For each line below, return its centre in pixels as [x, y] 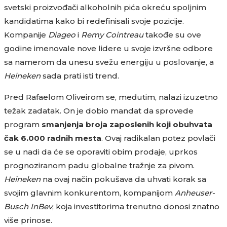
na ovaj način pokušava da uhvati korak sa [123, 179]
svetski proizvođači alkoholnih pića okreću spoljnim [105, 7]
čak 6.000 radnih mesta [53, 138]
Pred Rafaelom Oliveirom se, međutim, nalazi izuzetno [111, 97]
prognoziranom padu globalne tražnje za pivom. [99, 165]
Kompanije [26, 34]
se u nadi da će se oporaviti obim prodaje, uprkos [101, 152]
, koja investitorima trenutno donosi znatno [136, 206]
